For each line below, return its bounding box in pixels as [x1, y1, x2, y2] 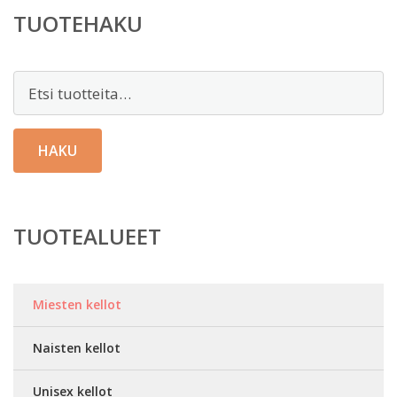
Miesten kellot [33, 296, 121, 314]
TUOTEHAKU [13, 9, 143, 39]
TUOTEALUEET [13, 222, 161, 252]
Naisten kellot [33, 339, 121, 357]
